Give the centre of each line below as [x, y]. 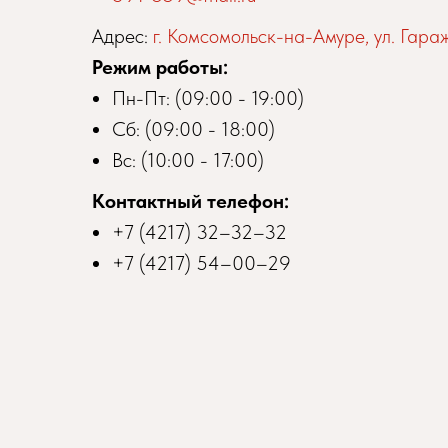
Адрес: [122, 35]
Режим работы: [162, 66]
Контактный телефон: [190, 200]
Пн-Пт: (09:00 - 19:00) [208, 97]
